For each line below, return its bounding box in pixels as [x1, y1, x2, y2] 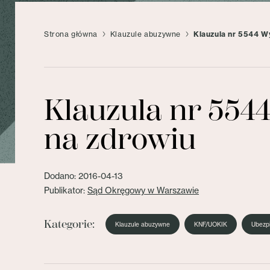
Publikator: [44, 185, 87, 195]
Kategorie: [44, 218, 95, 231]
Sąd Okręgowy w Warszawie [87, 185, 199, 195]
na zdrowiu [44, 122, 196, 157]
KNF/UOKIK [194, 221, 227, 228]
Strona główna [44, 30, 98, 39]
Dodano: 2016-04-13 [44, 171, 123, 181]
